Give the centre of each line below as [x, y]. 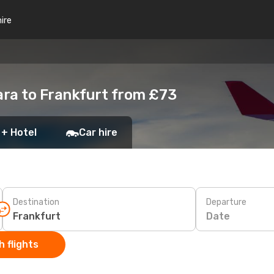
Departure [226, 202]
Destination [36, 202]
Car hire [98, 132]
